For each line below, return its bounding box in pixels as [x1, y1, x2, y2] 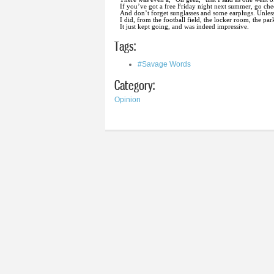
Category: [114, 77, 155, 94]
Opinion [114, 95, 141, 105]
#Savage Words [138, 60, 191, 69]
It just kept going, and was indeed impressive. [120, 23, 249, 31]
